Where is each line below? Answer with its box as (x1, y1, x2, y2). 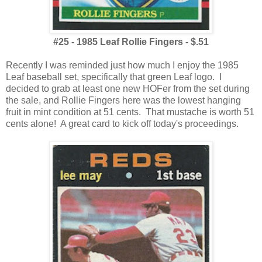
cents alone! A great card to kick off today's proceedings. (6, 119, 239, 129)
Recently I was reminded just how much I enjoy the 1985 (6, 60, 239, 71)
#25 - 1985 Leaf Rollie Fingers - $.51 (53, 37, 209, 47)
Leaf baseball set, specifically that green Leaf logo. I (6, 72, 222, 82)
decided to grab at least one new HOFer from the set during (6, 84, 250, 94)
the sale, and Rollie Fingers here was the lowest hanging (6, 95, 241, 106)
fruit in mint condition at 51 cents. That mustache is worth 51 (6, 107, 254, 118)
